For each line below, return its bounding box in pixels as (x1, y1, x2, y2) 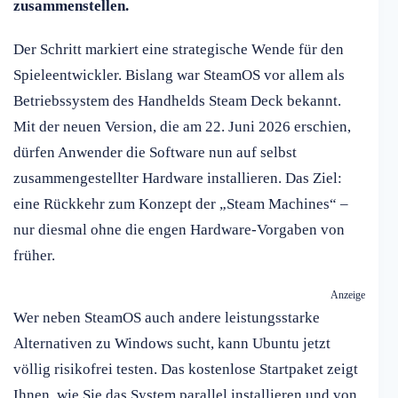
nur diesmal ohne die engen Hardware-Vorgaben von (13, 221, 345, 239)
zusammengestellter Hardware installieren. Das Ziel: (13, 170, 342, 187)
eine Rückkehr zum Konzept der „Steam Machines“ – (13, 195, 348, 213)
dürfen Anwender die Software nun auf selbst (13, 144, 297, 162)
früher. (13, 247, 55, 265)
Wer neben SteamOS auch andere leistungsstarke (13, 309, 320, 327)
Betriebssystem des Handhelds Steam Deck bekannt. (13, 92, 341, 110)
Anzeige (330, 289, 365, 302)
